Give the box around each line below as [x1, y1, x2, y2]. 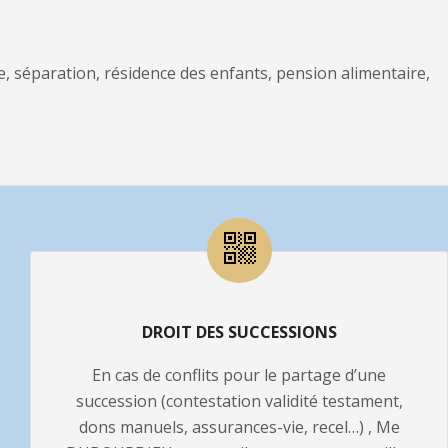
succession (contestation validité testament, [75, 390, 403, 412]
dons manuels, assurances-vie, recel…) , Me [78, 416, 400, 438]
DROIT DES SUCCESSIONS [141, 321, 337, 343]
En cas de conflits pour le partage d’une [92, 364, 386, 386]
